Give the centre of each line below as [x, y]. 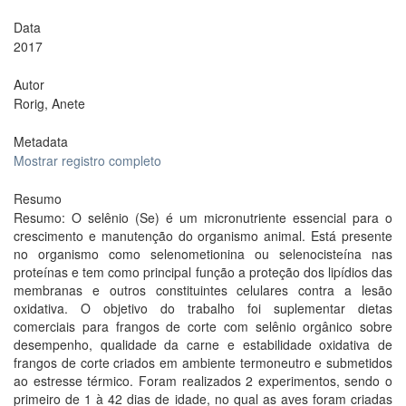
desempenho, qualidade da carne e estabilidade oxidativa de [203, 344]
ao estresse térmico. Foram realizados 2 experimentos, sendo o [203, 381]
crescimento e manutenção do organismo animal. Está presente [203, 236]
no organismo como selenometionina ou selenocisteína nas [203, 254]
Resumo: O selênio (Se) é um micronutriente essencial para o [203, 217]
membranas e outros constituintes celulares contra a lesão [203, 290]
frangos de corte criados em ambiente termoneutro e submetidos [203, 362]
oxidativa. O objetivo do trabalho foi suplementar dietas [203, 308]
